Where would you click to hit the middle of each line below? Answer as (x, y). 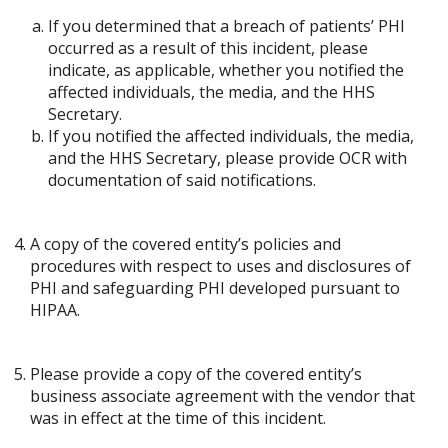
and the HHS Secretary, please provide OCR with (227, 158)
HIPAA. (55, 310)
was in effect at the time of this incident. (178, 418)
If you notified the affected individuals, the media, (231, 136)
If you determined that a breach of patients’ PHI (226, 26)
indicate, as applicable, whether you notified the (226, 70)
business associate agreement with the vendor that (222, 396)
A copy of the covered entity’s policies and (185, 244)
